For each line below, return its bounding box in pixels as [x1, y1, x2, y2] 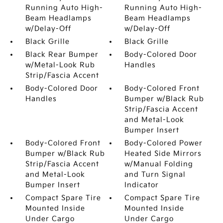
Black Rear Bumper [25, 50, 99, 59]
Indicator [124, 181, 159, 189]
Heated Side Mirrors [124, 149, 202, 158]
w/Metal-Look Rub [25, 61, 95, 69]
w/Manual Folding [124, 160, 194, 168]
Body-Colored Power [124, 139, 203, 147]
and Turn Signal [124, 170, 186, 179]
